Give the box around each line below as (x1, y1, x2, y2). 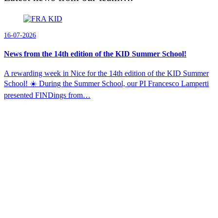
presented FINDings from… (4, 91, 91, 99)
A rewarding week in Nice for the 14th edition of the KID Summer (4, 69, 209, 77)
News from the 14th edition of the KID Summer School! (4, 50, 186, 58)
